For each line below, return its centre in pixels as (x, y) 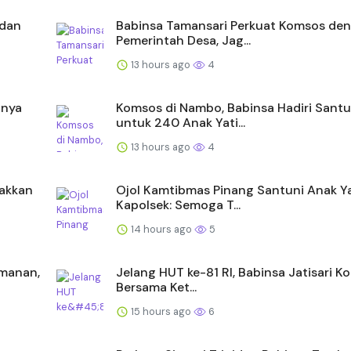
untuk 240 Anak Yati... (181, 122)
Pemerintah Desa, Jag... (183, 40)
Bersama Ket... (156, 287)
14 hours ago (161, 229)
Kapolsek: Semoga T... (178, 204)
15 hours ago (161, 311)
